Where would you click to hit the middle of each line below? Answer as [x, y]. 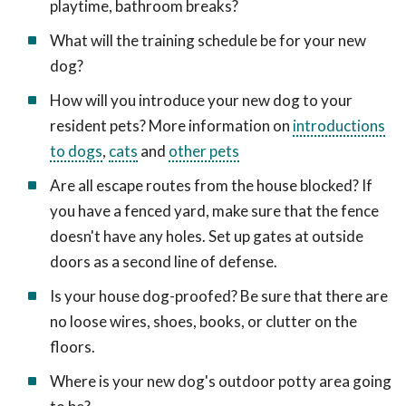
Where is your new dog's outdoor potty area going [221, 381]
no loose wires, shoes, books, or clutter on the [203, 321]
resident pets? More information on [171, 126]
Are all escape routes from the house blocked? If [211, 185]
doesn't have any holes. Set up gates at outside [207, 236]
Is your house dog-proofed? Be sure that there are [219, 296]
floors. [72, 347]
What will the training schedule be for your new [208, 40]
